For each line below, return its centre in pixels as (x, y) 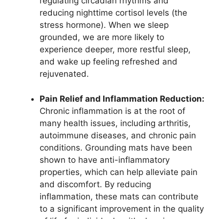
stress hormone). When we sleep (104, 25)
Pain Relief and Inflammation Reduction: (122, 99)
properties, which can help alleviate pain (119, 172)
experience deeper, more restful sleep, (115, 50)
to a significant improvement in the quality (122, 208)
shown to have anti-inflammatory (105, 160)
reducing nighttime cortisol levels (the (113, 13)
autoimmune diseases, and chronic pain (118, 135)
